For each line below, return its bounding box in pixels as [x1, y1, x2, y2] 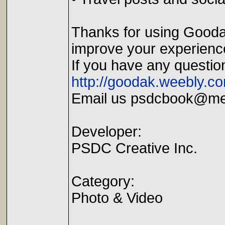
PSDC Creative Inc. [71, 140, 197, 156]
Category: [71, 173, 135, 189]
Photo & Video [71, 190, 163, 206]
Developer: [71, 124, 142, 140]
